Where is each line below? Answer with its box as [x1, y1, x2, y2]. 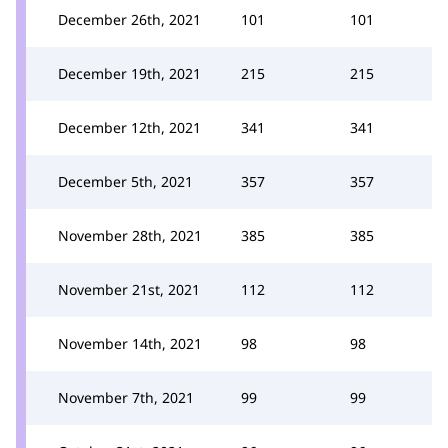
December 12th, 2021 [58, 117, 201, 137]
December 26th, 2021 [58, 9, 201, 29]
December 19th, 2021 [58, 63, 201, 83]
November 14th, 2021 [58, 333, 202, 353]
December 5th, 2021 [58, 171, 193, 191]
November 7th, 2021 [58, 387, 194, 407]
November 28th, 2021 [58, 225, 202, 245]
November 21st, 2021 [58, 279, 200, 299]
